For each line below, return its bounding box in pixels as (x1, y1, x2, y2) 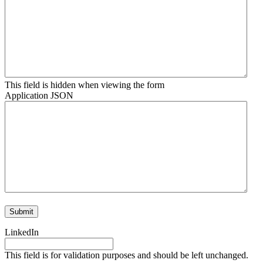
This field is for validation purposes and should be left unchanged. (5, 250, 248, 261)
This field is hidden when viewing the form (5, 80, 164, 90)
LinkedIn (5, 227, 39, 238)
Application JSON (5, 90, 73, 101)
